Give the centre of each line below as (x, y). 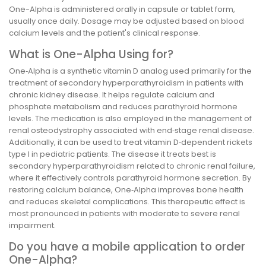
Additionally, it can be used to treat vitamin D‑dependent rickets (131, 142)
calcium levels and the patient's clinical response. (104, 33)
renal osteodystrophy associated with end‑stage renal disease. (132, 131)
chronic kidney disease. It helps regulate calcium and (112, 95)
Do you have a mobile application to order (127, 247)
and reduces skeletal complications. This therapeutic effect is (127, 202)
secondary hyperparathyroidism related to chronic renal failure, (132, 166)
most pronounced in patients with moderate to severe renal (124, 214)
